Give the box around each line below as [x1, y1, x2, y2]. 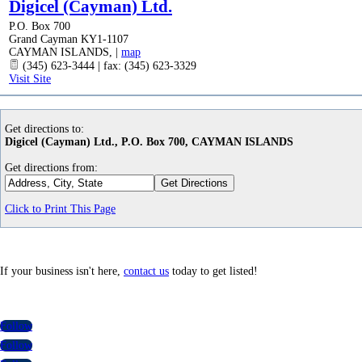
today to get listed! [169, 265, 258, 277]
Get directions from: [5, 162, 98, 174]
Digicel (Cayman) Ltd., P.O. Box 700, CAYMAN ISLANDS [5, 136, 293, 148]
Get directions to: [5, 123, 84, 135]
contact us [124, 265, 169, 277]
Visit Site [9, 73, 51, 85]
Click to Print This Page [5, 203, 116, 215]
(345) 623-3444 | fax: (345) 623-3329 [19, 60, 196, 72]
